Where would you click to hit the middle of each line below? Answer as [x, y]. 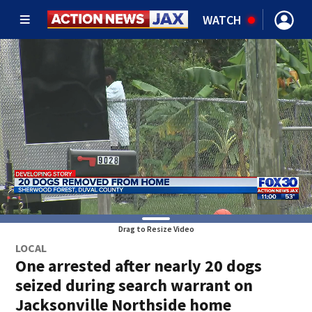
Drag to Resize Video [156, 229]
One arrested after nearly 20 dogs [139, 266]
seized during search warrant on [134, 285]
